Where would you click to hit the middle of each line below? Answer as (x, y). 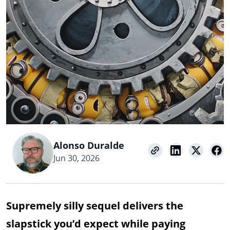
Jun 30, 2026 (76, 158)
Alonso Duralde (89, 146)
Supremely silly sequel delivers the (95, 205)
